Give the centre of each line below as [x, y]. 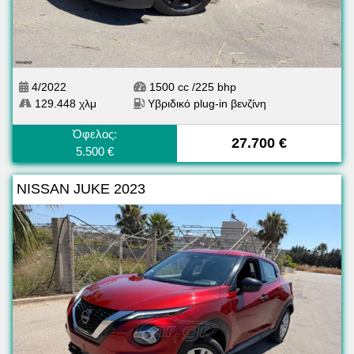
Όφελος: [95, 134]
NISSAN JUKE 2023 [81, 189]
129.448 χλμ [64, 104]
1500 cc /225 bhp [191, 87]
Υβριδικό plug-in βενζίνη [207, 104]
